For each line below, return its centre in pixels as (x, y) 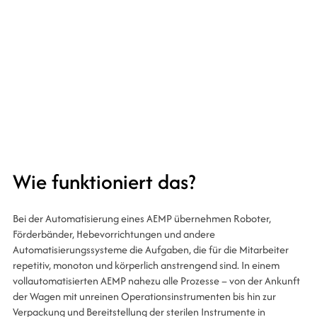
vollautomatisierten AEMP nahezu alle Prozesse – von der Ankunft (156, 281)
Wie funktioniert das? (104, 181)
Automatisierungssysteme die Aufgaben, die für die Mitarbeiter (150, 249)
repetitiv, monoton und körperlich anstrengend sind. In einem (146, 265)
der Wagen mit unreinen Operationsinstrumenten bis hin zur (144, 296)
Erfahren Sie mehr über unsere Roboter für (143, 21)
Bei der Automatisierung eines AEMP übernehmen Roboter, (142, 218)
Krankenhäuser (73, 38)
